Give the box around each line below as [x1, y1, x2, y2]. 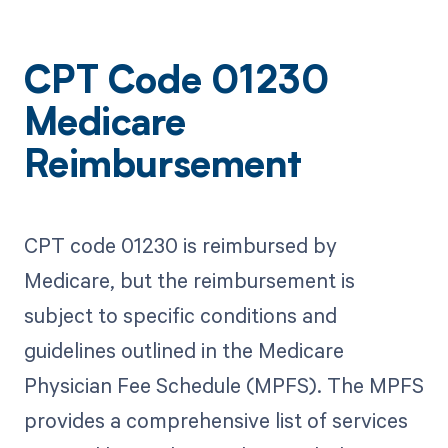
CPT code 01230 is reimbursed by [23, 230, 337, 259]
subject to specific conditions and [23, 300, 337, 329]
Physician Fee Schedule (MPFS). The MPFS [23, 370, 424, 399]
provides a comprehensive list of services [23, 405, 408, 434]
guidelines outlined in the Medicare [23, 335, 344, 364]
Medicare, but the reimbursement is [23, 265, 355, 294]
